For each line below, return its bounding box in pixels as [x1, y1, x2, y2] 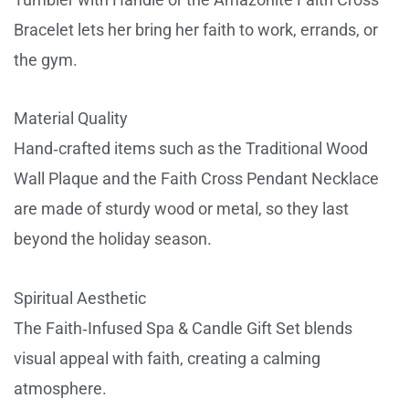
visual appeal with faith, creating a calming [14, 348, 320, 368]
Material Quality [14, 109, 128, 129]
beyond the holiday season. [14, 229, 212, 249]
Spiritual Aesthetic [14, 288, 146, 308]
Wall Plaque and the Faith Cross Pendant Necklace [14, 169, 379, 189]
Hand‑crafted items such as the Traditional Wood [14, 139, 368, 159]
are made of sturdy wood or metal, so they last [14, 199, 349, 219]
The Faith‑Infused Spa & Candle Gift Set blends [14, 318, 352, 338]
